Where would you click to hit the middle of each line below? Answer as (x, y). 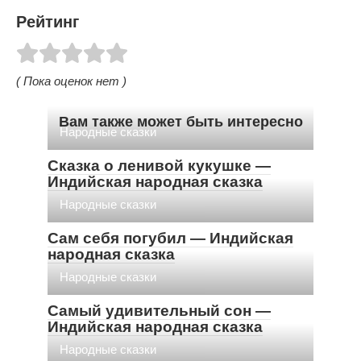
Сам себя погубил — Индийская (170, 238)
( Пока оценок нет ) (71, 81)
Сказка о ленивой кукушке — (159, 165)
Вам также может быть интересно (180, 121)
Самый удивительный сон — (159, 310)
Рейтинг (48, 22)
